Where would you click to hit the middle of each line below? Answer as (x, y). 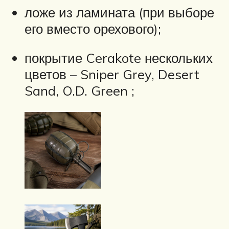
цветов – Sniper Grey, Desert (112, 74)
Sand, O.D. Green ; (79, 91)
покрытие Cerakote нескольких (119, 58)
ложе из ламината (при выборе (119, 12)
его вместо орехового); (93, 28)
